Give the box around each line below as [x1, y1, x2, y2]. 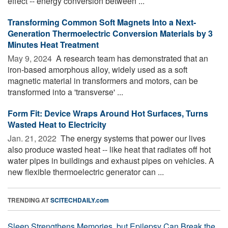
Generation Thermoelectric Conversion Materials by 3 [8, 27, 213, 39]
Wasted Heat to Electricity [8, 118, 106, 130]
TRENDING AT [8, 195, 50, 205]
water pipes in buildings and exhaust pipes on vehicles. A [8, 154, 214, 166]
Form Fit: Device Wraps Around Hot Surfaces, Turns [8, 107, 208, 119]
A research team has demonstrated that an [54, 52, 208, 64]
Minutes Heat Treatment [8, 38, 99, 50]
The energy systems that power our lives [59, 132, 206, 144]
